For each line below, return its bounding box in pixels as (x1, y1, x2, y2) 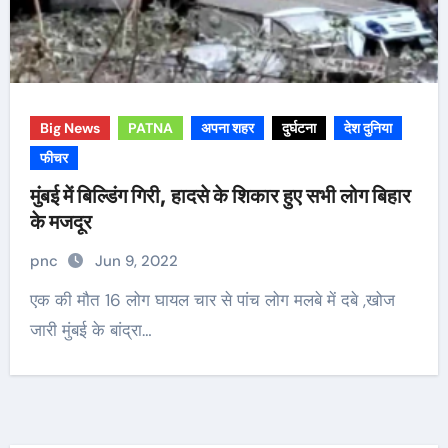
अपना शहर (200, 119, 254, 137)
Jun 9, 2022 (94, 251, 178, 271)
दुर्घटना (281, 119, 316, 137)
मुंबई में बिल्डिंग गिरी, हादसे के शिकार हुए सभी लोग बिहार (29, 184, 411, 208)
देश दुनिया (343, 119, 392, 137)
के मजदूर (29, 210, 92, 234)
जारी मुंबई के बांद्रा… (29, 319, 152, 341)
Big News (39, 119, 100, 137)
